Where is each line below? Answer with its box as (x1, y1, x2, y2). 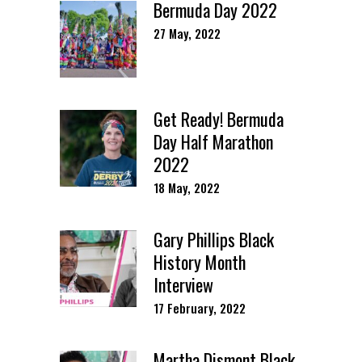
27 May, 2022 (154, 23, 221, 42)
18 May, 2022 (154, 178, 220, 196)
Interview (154, 271, 213, 297)
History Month (154, 248, 246, 275)
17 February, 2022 (154, 298, 246, 317)
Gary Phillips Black (154, 225, 274, 252)
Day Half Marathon (154, 128, 273, 154)
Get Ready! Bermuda (154, 105, 284, 132)
